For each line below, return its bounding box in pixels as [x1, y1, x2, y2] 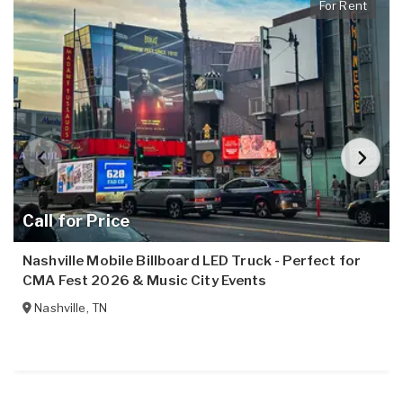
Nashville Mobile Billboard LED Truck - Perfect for [22, 253, 362, 270]
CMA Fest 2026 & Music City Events [22, 273, 267, 290]
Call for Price [22, 211, 130, 231]
